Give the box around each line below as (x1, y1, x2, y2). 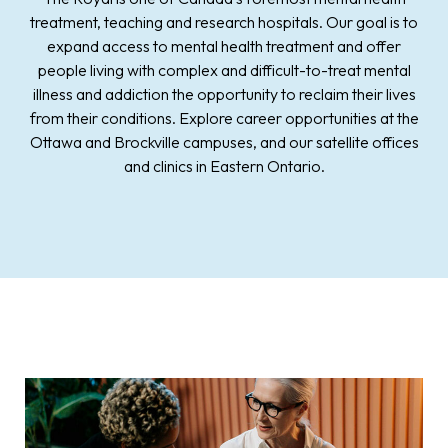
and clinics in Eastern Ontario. (123, 156, 325, 176)
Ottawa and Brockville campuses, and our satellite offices (29, 132, 419, 152)
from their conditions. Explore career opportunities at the (29, 108, 419, 128)
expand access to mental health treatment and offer (47, 36, 401, 56)
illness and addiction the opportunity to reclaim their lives (32, 84, 416, 104)
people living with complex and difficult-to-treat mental (37, 60, 411, 80)
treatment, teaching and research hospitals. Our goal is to (30, 12, 418, 32)
